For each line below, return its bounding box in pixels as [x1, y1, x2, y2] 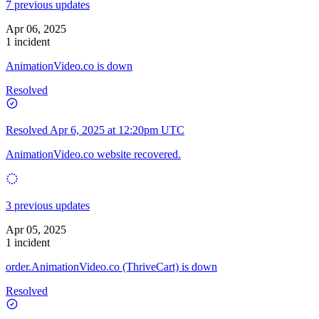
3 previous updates [6, 199, 90, 211]
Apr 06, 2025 [6, 22, 66, 35]
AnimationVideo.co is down [6, 59, 132, 72]
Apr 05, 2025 [6, 223, 66, 236]
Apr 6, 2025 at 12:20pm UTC [50, 123, 184, 136]
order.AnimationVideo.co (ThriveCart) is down [6, 260, 217, 273]
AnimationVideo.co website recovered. [6, 147, 181, 160]
